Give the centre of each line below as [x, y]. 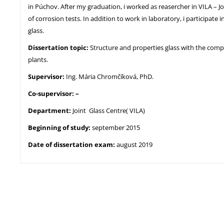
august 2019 [134, 144]
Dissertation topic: [59, 47]
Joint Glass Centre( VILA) [109, 110]
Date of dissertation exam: [72, 144]
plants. [38, 59]
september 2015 [116, 127]
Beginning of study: [60, 127]
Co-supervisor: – [53, 93]
